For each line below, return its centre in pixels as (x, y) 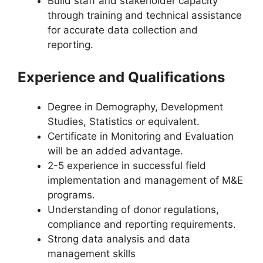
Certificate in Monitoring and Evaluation (141, 136)
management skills (92, 254)
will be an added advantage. (115, 151)
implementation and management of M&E (145, 180)
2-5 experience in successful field (127, 166)
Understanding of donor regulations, (133, 210)
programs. (71, 195)
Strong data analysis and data (119, 239)
